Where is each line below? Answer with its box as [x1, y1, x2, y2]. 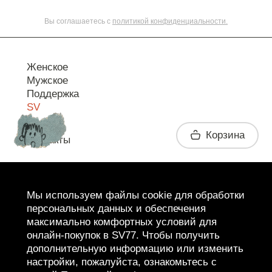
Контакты [27, 134, 70, 146]
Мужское [27, 75, 68, 87]
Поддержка [27, 88, 79, 100]
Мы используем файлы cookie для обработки [27, 189, 245, 201]
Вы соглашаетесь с [44, 16, 112, 25]
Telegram [27, 167, 68, 179]
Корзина [205, 129, 245, 141]
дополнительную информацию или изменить [27, 243, 243, 254]
